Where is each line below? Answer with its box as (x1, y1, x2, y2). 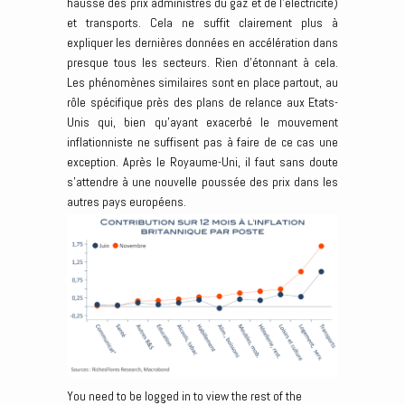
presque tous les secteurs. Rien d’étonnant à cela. (67, 54, 338, 71)
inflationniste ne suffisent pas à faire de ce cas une (67, 134, 338, 151)
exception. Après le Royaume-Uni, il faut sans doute (67, 154, 338, 171)
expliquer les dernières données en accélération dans (67, 34, 338, 52)
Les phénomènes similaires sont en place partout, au (67, 74, 338, 91)
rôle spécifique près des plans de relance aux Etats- (67, 94, 338, 111)
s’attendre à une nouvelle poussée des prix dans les (67, 174, 338, 191)
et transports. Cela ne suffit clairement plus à (67, 14, 338, 32)
